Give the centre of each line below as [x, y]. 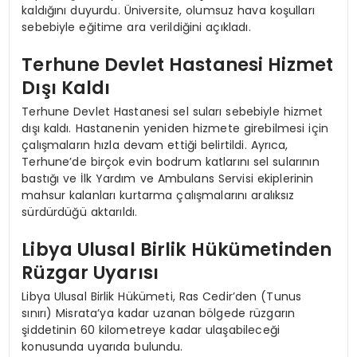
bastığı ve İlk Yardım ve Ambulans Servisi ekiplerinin [168, 178]
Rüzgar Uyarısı [90, 273]
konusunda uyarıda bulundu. [102, 346]
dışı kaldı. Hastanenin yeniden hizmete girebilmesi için [175, 128]
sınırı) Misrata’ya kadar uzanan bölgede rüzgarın [159, 313]
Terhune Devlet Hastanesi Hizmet [178, 65]
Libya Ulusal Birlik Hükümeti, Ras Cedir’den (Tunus [162, 296]
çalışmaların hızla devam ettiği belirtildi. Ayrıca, [155, 145]
